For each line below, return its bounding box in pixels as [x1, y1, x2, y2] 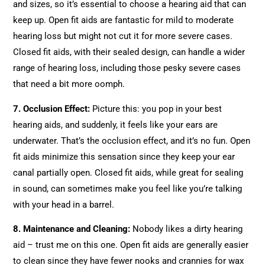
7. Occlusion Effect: [13, 103, 91, 114]
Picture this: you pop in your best [90, 103, 222, 114]
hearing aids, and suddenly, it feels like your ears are [13, 119, 218, 130]
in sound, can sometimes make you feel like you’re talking [13, 183, 243, 194]
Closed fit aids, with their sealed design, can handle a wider [13, 46, 245, 57]
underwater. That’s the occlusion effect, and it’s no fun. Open [13, 135, 251, 146]
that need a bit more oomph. [13, 78, 125, 89]
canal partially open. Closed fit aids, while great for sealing [13, 167, 244, 178]
